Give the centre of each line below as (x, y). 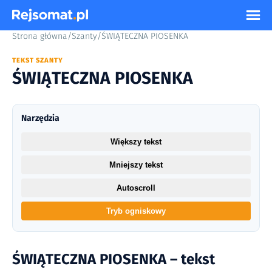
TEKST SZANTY (38, 60)
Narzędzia (40, 118)
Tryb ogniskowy (136, 211)
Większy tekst (136, 142)
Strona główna (40, 36)
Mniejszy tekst (136, 165)
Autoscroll (136, 188)
